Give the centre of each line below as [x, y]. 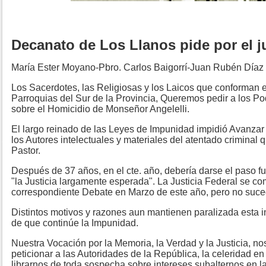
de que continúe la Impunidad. [76, 223]
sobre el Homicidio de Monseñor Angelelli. [102, 109]
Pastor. [27, 151]
